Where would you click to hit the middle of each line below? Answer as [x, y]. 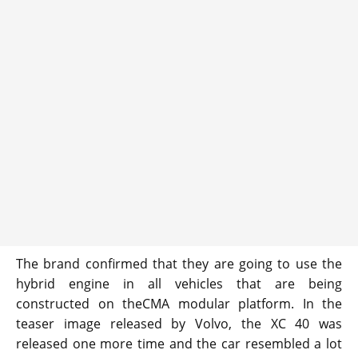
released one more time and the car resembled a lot [179, 344]
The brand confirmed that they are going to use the [179, 264]
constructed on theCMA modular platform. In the [179, 304]
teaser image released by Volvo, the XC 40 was [179, 324]
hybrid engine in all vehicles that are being [179, 284]
